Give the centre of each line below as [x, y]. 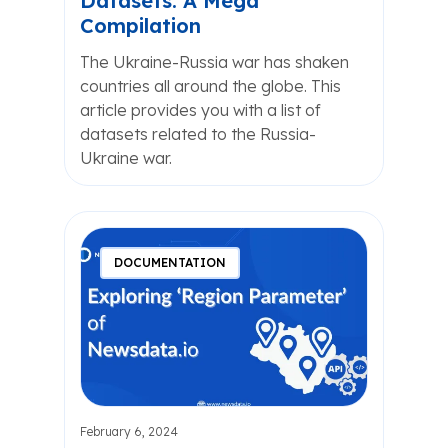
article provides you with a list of [200, 110]
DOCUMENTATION [170, 262]
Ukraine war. [126, 158]
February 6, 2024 [129, 431]
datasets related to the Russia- [198, 134]
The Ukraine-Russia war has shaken [214, 62]
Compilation [140, 25]
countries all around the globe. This [210, 86]
